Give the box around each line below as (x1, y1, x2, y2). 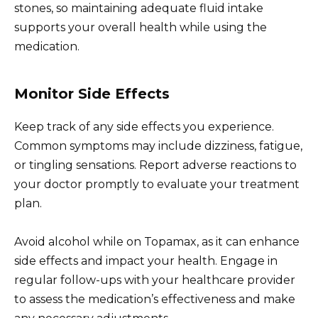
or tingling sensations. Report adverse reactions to (14, 158, 297, 172)
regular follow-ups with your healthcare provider (14, 273, 295, 287)
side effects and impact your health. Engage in (14, 254, 278, 268)
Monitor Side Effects (14, 84, 170, 102)
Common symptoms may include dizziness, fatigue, (14, 138, 302, 153)
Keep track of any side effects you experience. (14, 119, 274, 133)
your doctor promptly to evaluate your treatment (14, 177, 300, 191)
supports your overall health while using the (14, 20, 267, 34)
